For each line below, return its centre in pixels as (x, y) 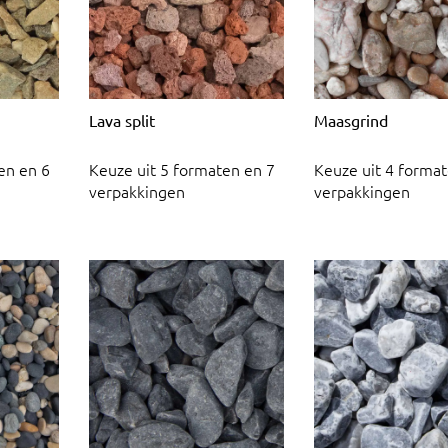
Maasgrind (351, 119)
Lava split (122, 119)
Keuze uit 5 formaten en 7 (182, 169)
